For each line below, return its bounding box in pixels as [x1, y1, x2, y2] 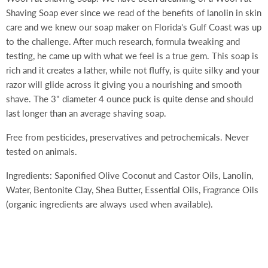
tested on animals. [6, 146, 77, 157]
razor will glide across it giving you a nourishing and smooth [6, 79, 242, 90]
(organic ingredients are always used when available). [6, 199, 213, 210]
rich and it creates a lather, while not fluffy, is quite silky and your [6, 65, 260, 76]
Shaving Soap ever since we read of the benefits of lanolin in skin [6, 7, 261, 19]
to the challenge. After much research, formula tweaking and [6, 36, 240, 47]
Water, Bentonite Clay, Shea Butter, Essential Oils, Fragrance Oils [6, 184, 258, 196]
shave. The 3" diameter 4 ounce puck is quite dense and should [6, 93, 253, 105]
